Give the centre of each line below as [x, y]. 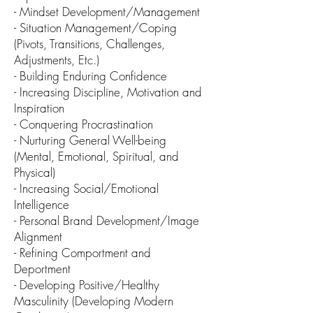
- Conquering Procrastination [83, 124]
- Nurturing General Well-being [90, 140]
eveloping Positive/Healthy [93, 285]
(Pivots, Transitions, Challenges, [89, 44]
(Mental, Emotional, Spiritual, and [96, 156]
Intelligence [42, 205]
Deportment [42, 269]
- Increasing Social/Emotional [86, 189]
